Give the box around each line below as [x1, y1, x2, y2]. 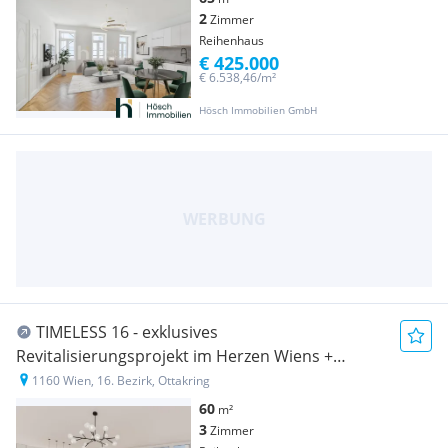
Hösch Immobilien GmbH [199, 103, 317, 118]
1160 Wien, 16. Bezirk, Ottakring [32, 372, 210, 390]
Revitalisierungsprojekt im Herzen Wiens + [16, 345, 333, 368]
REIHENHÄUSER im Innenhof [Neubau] [16, 369, 303, 392]
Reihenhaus [199, 32, 264, 50]
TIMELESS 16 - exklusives [36, 321, 218, 344]
